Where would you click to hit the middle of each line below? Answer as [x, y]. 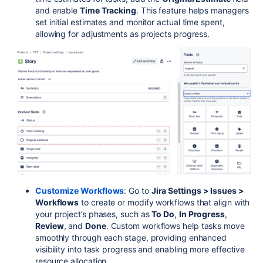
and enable [58, 10]
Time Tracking [108, 10]
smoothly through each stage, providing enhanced [131, 237]
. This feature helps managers [193, 10]
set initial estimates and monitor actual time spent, [130, 22]
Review [50, 225]
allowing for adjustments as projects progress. [123, 33]
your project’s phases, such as [94, 214]
